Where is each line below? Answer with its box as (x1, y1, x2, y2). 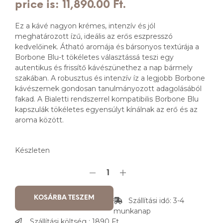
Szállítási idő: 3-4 (122, 196, 184, 206)
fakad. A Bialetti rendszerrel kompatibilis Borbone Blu (15, 95, 199, 104)
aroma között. (15, 115, 64, 125)
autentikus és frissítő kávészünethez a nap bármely (15, 63, 193, 73)
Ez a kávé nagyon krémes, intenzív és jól (15, 21, 155, 31)
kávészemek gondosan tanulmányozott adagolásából (15, 84, 202, 94)
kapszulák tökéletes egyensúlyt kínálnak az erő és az (15, 105, 198, 114)
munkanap (113, 207, 151, 216)
